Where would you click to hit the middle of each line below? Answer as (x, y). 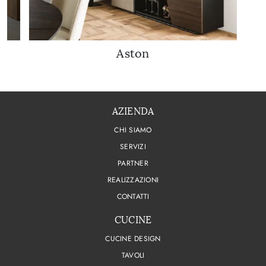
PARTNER (133, 164)
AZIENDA (133, 112)
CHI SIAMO (133, 130)
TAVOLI (133, 256)
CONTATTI (133, 197)
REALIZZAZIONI (133, 180)
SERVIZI (133, 147)
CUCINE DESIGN (133, 239)
